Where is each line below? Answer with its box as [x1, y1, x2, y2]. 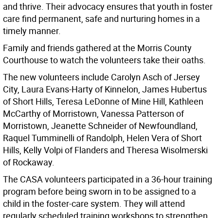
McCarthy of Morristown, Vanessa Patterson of [3, 108, 184, 120]
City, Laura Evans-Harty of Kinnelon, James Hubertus [3, 83, 207, 95]
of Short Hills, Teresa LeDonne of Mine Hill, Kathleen [3, 95, 203, 108]
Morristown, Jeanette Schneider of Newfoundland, [3, 120, 198, 132]
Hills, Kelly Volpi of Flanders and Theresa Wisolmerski [3, 144, 208, 156]
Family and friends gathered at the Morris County [3, 42, 192, 54]
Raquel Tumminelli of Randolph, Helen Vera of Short [3, 132, 202, 144]
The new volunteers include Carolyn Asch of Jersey [3, 71, 200, 83]
